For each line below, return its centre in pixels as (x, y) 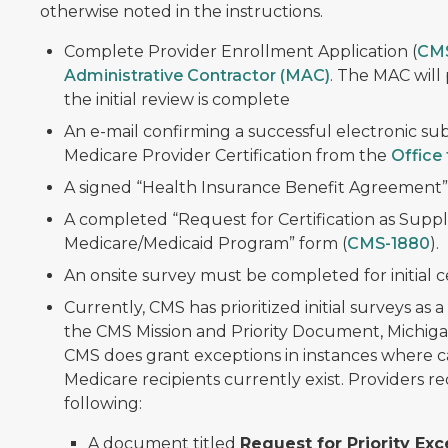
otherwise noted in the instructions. (181, 11)
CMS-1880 (388, 243)
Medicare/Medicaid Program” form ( (205, 243)
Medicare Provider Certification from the (227, 155)
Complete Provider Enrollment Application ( (240, 51)
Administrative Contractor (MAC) (196, 75)
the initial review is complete (176, 99)
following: (102, 403)
